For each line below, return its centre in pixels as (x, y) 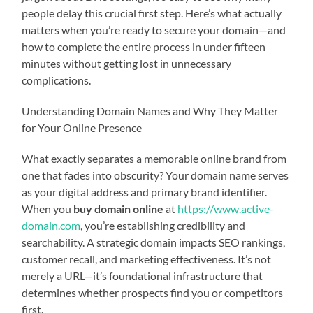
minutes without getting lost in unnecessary (127, 63)
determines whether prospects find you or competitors (153, 292)
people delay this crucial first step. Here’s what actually (152, 13)
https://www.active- (226, 208)
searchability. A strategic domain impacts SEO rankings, (154, 242)
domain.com (51, 225)
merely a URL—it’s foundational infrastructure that (143, 275)
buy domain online (119, 208)
